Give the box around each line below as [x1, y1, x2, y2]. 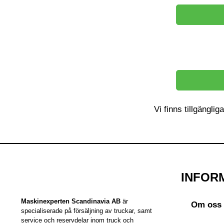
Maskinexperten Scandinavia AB [21, 197, 120, 205]
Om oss [191, 199, 221, 209]
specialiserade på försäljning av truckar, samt [21, 206, 152, 214]
